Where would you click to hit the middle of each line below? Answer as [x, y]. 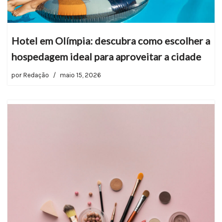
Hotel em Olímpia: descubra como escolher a [111, 40]
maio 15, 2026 [81, 75]
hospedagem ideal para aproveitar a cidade [106, 56]
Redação [36, 75]
